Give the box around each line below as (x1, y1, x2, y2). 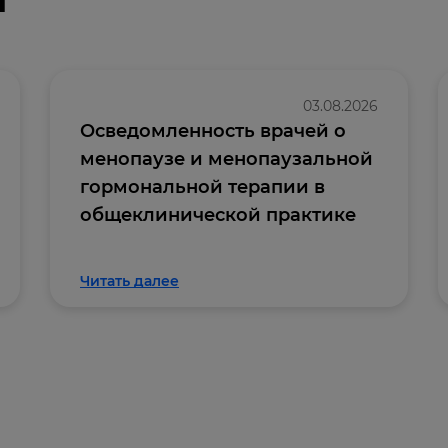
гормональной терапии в (80, 176, 325, 198)
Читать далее (80, 272, 179, 290)
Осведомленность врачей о (80, 120, 346, 142)
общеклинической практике (80, 204, 356, 226)
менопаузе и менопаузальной (80, 148, 373, 170)
